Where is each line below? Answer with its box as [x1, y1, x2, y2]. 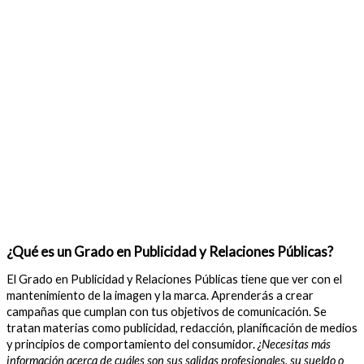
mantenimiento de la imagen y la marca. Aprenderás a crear [6, 288, 314, 303]
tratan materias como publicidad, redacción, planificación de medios [6, 321, 357, 336]
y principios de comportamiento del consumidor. [6, 337, 255, 352]
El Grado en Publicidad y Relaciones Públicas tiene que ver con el [6, 272, 342, 287]
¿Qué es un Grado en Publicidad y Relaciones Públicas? [6, 242, 333, 260]
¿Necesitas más [255, 337, 331, 352]
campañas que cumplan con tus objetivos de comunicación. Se [6, 305, 327, 319]
